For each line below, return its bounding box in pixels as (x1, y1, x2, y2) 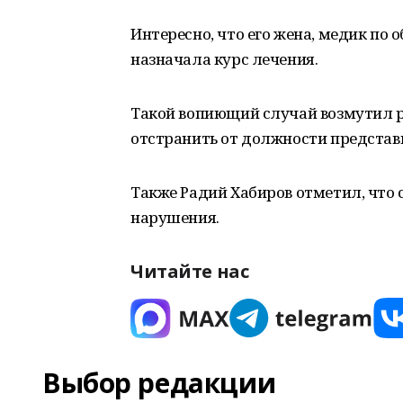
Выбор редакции (42, 364, 276, 401)
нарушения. (130, 207, 219, 228)
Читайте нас (130, 259, 249, 283)
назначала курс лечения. (130, 49, 318, 69)
